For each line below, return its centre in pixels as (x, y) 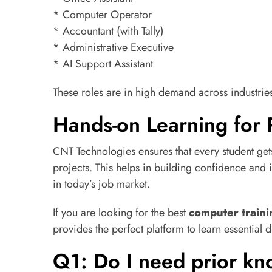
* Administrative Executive (113, 47)
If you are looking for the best (121, 212)
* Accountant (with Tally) (108, 31)
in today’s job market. (101, 184)
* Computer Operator (102, 15)
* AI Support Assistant (103, 64)
